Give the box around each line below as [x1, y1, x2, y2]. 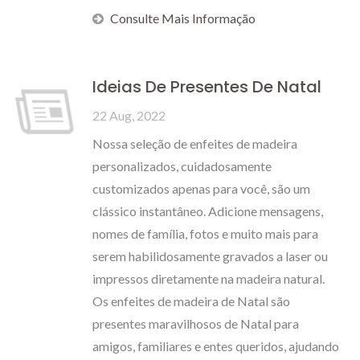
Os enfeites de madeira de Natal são [92, 293, 290, 309]
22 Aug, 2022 [92, 108, 166, 123]
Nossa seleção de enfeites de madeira [92, 136, 297, 151]
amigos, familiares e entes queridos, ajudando [92, 338, 339, 354]
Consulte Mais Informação [110, 10, 256, 26]
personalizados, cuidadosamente [92, 158, 272, 174]
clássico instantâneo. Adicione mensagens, [92, 203, 323, 219]
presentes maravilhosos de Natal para [92, 316, 299, 331]
